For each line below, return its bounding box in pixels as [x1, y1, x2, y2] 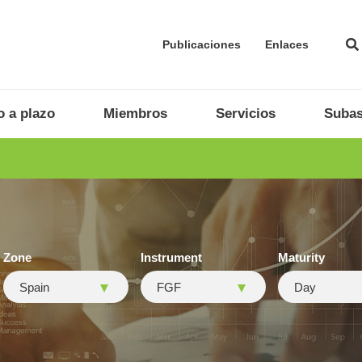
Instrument [141, 250, 202, 264]
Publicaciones [162, 38, 241, 51]
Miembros [103, 106, 167, 121]
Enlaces [265, 38, 309, 51]
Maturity [278, 250, 325, 264]
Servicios [216, 106, 276, 121]
